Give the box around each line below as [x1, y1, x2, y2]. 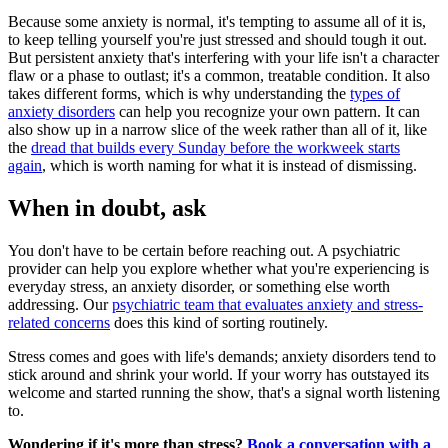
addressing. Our [8, 295, 112, 313]
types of [350, 85, 400, 103]
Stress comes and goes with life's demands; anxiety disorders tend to [8, 347, 436, 365]
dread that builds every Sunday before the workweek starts [31, 139, 400, 157]
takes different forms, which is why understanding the [8, 85, 350, 103]
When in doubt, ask [8, 194, 206, 221]
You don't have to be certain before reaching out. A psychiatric [8, 241, 400, 259]
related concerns [8, 313, 110, 331]
